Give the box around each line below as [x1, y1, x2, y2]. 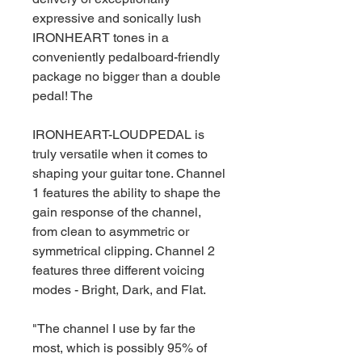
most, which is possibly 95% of [32, 340, 207, 356]
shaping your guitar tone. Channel [32, 166, 225, 181]
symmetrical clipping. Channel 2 [32, 243, 215, 259]
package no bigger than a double [32, 69, 221, 84]
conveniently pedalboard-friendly [32, 49, 220, 65]
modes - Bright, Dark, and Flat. [32, 282, 206, 297]
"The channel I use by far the [32, 321, 196, 336]
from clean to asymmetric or [32, 224, 189, 239]
